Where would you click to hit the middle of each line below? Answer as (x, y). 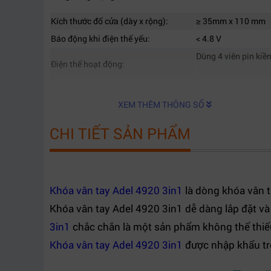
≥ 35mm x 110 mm (231, 21)
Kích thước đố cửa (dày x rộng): (109, 21)
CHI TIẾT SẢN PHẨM (120, 133)
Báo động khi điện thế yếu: (100, 38)
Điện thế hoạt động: (89, 64)
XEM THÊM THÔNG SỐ (162, 104)
